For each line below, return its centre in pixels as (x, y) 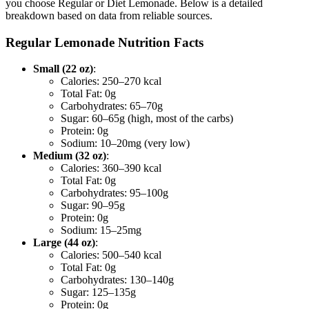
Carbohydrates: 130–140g (117, 280)
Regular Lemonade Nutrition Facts (104, 42)
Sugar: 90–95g (93, 206)
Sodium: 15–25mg (101, 230)
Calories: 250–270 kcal (111, 81)
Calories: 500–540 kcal (111, 255)
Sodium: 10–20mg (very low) (125, 143)
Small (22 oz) (63, 69)
